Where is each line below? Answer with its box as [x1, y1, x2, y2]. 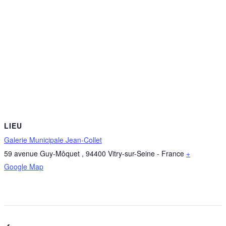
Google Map [4, 161, 43, 172]
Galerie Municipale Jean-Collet [4, 134, 102, 145]
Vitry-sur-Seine [108, 148, 155, 158]
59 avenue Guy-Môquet [4, 148, 82, 158]
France [161, 148, 184, 158]
